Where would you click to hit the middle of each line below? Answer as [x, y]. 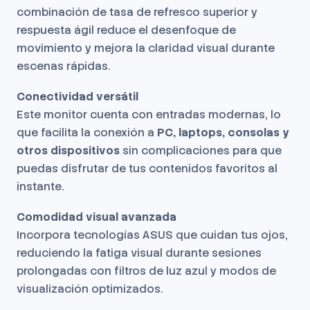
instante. [40, 186]
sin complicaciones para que [201, 151]
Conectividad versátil [77, 97]
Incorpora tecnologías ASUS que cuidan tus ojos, [152, 235]
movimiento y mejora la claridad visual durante [146, 48]
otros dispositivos [68, 151]
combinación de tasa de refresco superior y [137, 12]
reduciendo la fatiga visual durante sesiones [139, 253]
